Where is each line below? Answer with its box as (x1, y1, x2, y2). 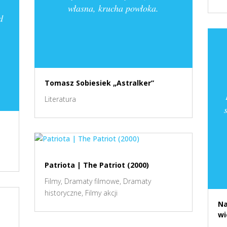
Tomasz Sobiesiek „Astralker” (45, 78, 155, 88)
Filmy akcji (85, 188, 118, 198)
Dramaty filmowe (64, 176, 120, 186)
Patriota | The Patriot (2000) (45, 160, 149, 170)
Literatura (45, 94, 77, 104)
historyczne (45, 188, 82, 198)
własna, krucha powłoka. (68, 2, 159, 14)
